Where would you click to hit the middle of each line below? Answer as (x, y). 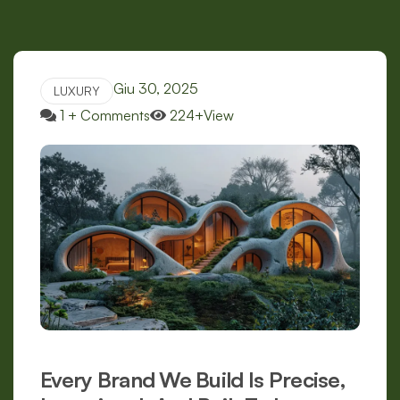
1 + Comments (105, 115)
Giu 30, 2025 (156, 88)
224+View (202, 115)
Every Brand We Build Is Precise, (193, 380)
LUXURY (77, 91)
